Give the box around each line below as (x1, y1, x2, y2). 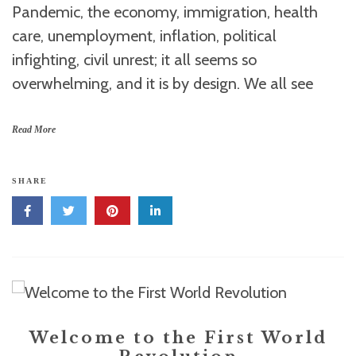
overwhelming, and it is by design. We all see (12, 74, 313, 93)
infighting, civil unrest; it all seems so (12, 50, 257, 69)
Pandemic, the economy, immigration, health (12, 2, 318, 21)
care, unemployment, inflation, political (12, 26, 277, 45)
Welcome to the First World (29, 328, 327, 347)
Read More (12, 124, 56, 135)
